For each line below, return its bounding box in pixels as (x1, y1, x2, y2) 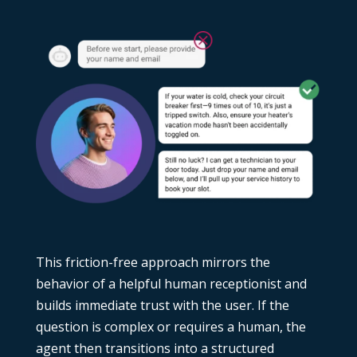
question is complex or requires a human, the (35, 318, 306, 336)
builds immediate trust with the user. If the (35, 296, 289, 315)
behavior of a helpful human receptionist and (35, 275, 307, 293)
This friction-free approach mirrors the (35, 253, 270, 272)
